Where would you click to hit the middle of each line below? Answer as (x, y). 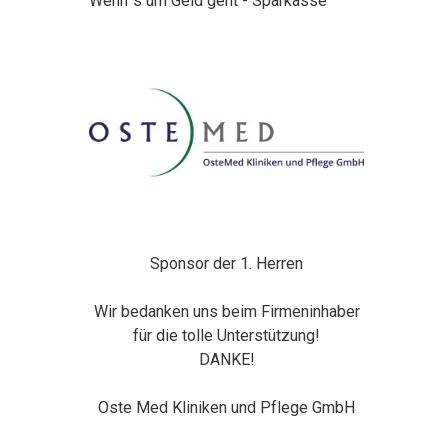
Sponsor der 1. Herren (227, 264)
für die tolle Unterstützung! (227, 336)
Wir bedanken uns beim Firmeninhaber (226, 312)
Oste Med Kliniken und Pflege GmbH (227, 408)
